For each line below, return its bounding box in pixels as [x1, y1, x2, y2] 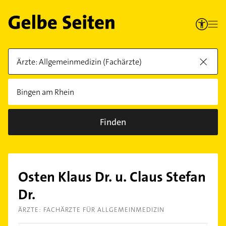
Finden [100, 116, 126, 128]
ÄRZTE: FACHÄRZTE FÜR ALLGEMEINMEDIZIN [18, 205, 164, 214]
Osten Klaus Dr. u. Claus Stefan [18, 168, 206, 186]
